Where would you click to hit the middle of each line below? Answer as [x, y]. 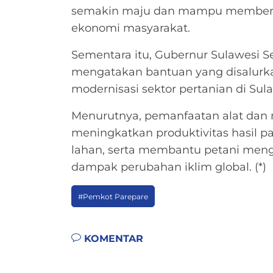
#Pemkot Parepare [113, 196]
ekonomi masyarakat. [131, 28]
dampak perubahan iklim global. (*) [169, 167]
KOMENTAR [112, 238]
